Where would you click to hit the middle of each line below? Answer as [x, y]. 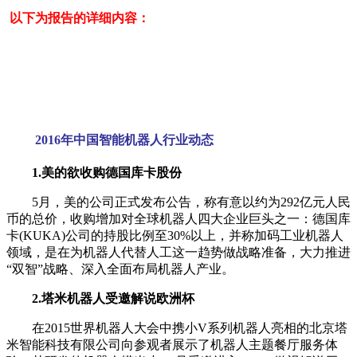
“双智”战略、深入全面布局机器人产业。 [120, 269]
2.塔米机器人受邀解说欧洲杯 [113, 298]
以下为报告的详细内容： [78, 18]
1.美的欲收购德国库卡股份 [94, 172]
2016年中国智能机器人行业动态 [124, 140]
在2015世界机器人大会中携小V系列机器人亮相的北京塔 [177, 328]
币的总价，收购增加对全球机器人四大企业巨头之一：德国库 [178, 218]
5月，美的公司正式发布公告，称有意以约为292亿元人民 [178, 202]
